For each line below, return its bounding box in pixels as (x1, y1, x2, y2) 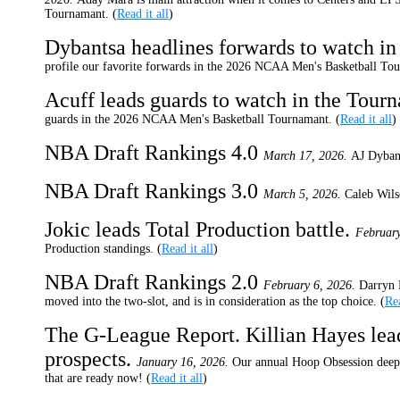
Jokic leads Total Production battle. (45, 218, 355, 241)
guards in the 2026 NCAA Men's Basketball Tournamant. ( (45, 112, 340, 126)
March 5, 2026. (263, 187, 341, 201)
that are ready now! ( (45, 371, 151, 385)
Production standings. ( (45, 242, 162, 255)
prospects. (45, 347, 137, 371)
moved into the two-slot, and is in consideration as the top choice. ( (45, 295, 385, 308)
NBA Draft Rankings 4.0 (45, 141, 263, 164)
